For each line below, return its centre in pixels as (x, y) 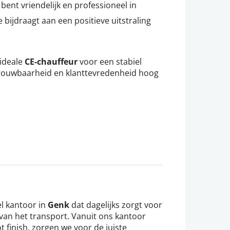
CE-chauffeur (51, 62)
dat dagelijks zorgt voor (116, 205)
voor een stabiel (110, 62)
